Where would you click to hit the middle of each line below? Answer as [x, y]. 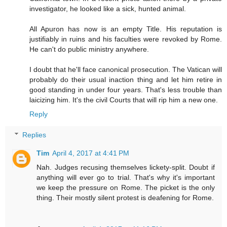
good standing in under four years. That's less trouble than [126, 89]
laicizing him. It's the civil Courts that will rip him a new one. [124, 100]
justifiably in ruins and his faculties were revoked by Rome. [126, 39]
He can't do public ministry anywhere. [89, 49]
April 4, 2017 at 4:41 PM [91, 153]
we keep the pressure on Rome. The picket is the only [126, 188]
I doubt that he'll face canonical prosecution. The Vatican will [126, 69]
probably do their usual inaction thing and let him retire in [126, 79]
